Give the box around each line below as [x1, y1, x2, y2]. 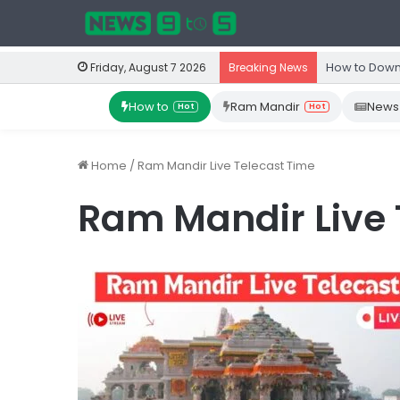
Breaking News [229, 60, 308, 75]
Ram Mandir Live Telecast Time [137, 157, 315, 174]
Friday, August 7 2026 [87, 60, 206, 75]
